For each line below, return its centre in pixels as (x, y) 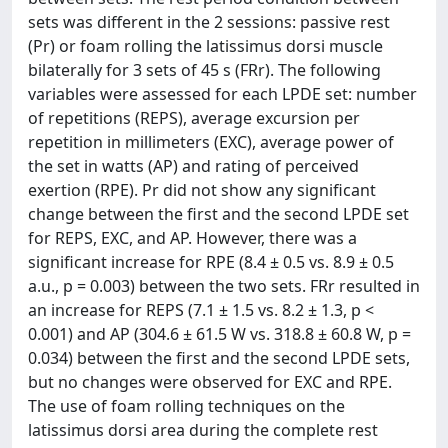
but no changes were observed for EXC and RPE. (210, 382)
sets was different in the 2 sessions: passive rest (209, 22)
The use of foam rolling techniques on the (186, 406)
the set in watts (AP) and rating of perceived (193, 166)
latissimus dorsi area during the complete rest (203, 430)
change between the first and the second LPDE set (218, 214)
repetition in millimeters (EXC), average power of (211, 142)
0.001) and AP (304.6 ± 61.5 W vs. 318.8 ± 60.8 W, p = (219, 334)
